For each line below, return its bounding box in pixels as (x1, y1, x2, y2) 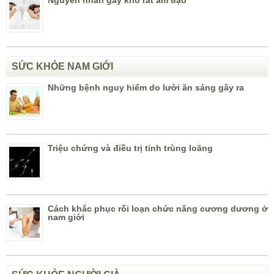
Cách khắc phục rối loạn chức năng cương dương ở (48, 204, 268, 214)
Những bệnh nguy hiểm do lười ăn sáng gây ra (48, 83, 244, 93)
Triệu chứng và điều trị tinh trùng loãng (48, 143, 213, 154)
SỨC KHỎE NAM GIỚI (12, 61, 113, 72)
